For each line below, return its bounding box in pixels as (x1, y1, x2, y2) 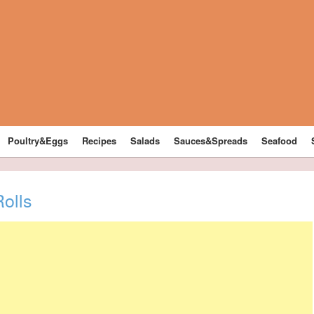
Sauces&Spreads (174, 134, 248, 147)
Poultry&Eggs (8, 134, 69, 147)
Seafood (261, 134, 298, 147)
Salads (130, 134, 161, 147)
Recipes (82, 134, 117, 147)
